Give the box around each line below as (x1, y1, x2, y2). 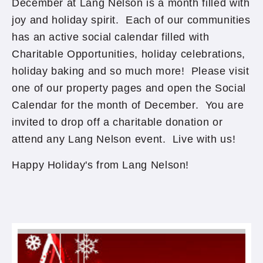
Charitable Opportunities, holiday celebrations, (12, 48, 246, 60)
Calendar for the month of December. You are (12, 99, 244, 111)
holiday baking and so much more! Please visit (12, 65, 249, 77)
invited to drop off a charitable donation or (12, 116, 223, 128)
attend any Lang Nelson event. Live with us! (12, 133, 236, 145)
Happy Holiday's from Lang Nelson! (12, 159, 190, 171)
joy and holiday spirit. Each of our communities (12, 14, 251, 26)
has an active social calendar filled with (12, 31, 210, 43)
